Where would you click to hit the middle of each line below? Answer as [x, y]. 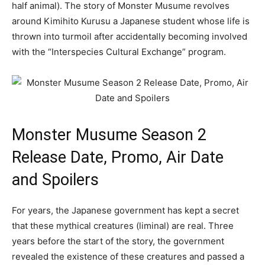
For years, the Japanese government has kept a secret [125, 210]
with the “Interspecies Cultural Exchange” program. [119, 52]
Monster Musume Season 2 [109, 135]
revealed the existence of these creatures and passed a [128, 256]
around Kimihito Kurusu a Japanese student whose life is [131, 21]
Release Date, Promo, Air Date [118, 157]
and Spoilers [55, 180]
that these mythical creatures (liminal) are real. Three [123, 226]
